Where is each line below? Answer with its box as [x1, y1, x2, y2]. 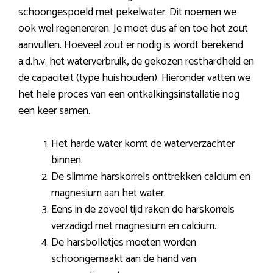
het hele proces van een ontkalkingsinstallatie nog [18, 85, 239, 104]
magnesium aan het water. [51, 183, 166, 202]
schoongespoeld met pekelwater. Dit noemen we [18, 2, 236, 21]
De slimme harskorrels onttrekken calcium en [51, 167, 250, 186]
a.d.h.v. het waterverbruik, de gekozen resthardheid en [18, 52, 254, 71]
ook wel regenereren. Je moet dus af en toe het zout [18, 19, 248, 38]
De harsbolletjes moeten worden [51, 233, 196, 252]
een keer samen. [18, 101, 90, 120]
